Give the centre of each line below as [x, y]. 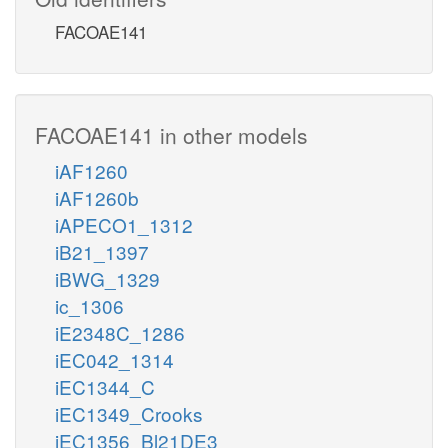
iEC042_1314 [114, 359]
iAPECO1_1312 [124, 224]
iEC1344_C [105, 386]
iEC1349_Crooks [129, 413]
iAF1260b [97, 197]
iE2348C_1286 [120, 332]
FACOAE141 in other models [171, 134]
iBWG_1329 [107, 278]
